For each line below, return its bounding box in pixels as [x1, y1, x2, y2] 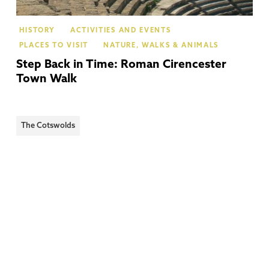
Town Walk [16, 73, 77, 85]
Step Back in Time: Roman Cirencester [16, 59, 226, 71]
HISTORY [19, 28, 55, 35]
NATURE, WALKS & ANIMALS [103, 43, 219, 50]
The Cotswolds [20, 121, 75, 130]
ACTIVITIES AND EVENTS [70, 28, 171, 35]
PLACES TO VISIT [19, 43, 88, 50]
